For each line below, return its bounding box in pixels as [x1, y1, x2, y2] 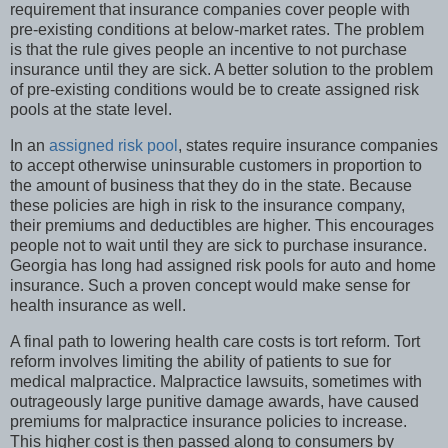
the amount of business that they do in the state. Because [10, 177, 412, 195]
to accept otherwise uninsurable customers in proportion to [10, 157, 422, 175]
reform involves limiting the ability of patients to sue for [10, 353, 391, 370]
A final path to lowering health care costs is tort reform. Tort [10, 333, 420, 350]
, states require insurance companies [178, 137, 438, 155]
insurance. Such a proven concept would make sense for [10, 277, 410, 295]
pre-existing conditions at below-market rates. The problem [10, 21, 424, 39]
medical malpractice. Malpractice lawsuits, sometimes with [10, 373, 422, 390]
